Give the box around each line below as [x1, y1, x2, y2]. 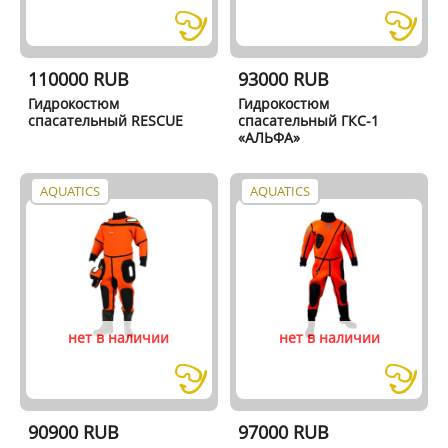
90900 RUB [27, 420, 119, 444]
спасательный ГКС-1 [238, 111, 380, 130]
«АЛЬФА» [238, 128, 301, 147]
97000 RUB [238, 420, 330, 444]
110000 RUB [27, 67, 129, 91]
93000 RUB [238, 67, 330, 91]
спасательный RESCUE [27, 111, 183, 130]
